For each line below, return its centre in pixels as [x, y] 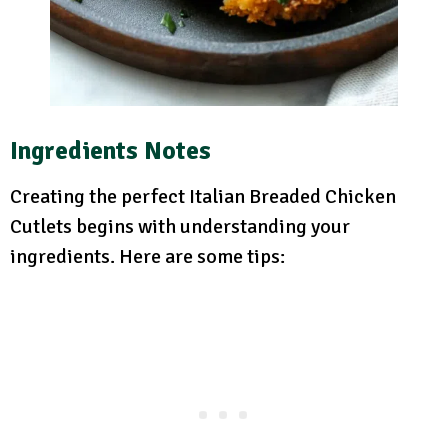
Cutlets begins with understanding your [180, 226]
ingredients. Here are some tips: [147, 256]
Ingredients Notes [110, 150]
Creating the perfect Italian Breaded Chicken [203, 196]
